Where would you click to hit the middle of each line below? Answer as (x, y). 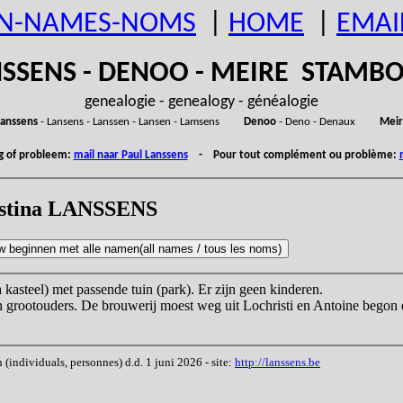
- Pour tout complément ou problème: (293, 155)
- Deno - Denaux (327, 122)
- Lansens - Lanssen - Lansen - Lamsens (140, 122)
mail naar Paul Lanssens (130, 155)
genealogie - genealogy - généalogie (201, 102)
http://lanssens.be (278, 362)
